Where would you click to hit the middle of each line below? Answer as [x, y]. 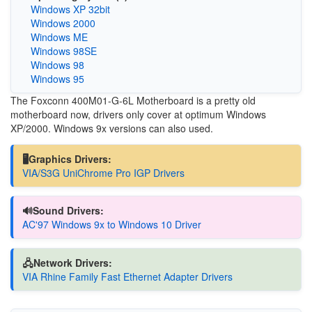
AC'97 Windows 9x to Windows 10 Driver [111, 225]
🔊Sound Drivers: [63, 211]
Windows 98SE [63, 51]
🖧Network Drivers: [67, 262]
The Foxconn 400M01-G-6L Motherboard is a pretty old [133, 101]
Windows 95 [57, 79]
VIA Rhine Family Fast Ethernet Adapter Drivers [127, 276]
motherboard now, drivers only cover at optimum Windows [138, 115]
